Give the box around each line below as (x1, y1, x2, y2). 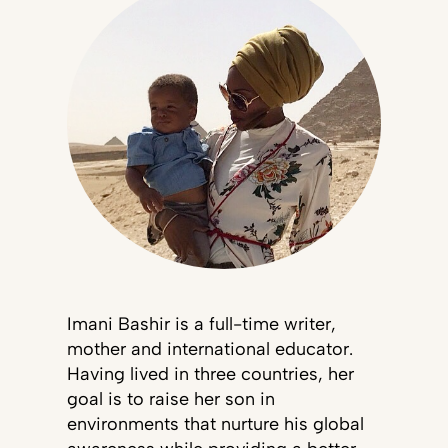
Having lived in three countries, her (66, 362, 354, 385)
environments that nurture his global (66, 412, 364, 435)
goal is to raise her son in (66, 387, 275, 410)
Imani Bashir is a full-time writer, (66, 312, 336, 335)
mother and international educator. (66, 337, 353, 360)
